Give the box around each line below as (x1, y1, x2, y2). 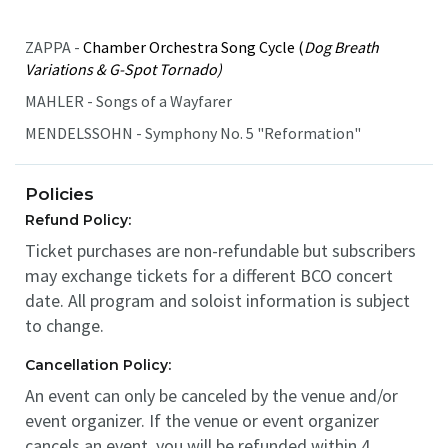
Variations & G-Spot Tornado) (25, 59, 222, 79)
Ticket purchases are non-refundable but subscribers (25, 239, 416, 262)
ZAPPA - (25, 37, 83, 57)
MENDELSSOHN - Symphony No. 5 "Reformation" (25, 123, 361, 143)
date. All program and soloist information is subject (25, 289, 410, 312)
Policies (25, 184, 94, 204)
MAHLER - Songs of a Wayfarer (25, 91, 232, 111)
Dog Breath (304, 37, 379, 57)
